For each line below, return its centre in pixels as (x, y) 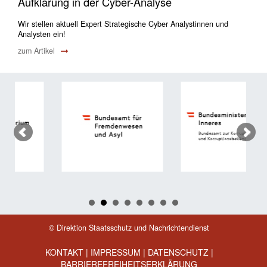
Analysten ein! (42, 34)
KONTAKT (64, 252)
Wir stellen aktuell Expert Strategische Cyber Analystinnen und (123, 24)
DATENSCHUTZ (178, 252)
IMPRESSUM (115, 252)
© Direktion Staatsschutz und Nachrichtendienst (129, 227)
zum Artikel (38, 50)
